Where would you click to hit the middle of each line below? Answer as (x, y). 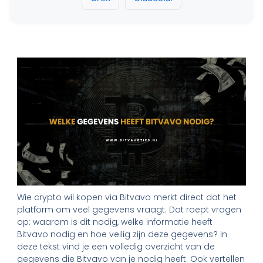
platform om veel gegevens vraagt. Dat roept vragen (129, 210)
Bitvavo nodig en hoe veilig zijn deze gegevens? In (122, 235)
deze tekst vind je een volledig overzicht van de (116, 247)
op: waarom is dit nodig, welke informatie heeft (115, 222)
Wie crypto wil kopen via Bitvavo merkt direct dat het (127, 198)
